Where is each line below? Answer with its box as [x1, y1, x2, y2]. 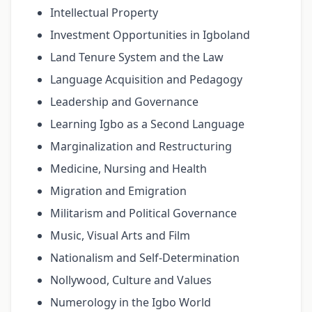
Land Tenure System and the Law [50, 49, 224, 65]
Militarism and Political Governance [50, 205, 237, 221]
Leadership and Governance [50, 94, 198, 110]
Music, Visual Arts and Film [50, 228, 190, 244]
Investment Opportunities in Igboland [50, 27, 250, 43]
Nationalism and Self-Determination [50, 250, 240, 266]
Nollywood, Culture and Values [50, 272, 212, 288]
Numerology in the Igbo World [50, 295, 211, 311]
